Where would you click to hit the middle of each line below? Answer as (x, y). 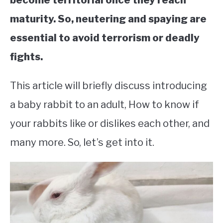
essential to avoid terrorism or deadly (105, 38)
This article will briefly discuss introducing (109, 86)
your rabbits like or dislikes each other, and (110, 123)
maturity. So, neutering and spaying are (108, 19)
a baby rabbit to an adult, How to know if (105, 105)
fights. (27, 57)
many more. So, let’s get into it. (82, 142)
